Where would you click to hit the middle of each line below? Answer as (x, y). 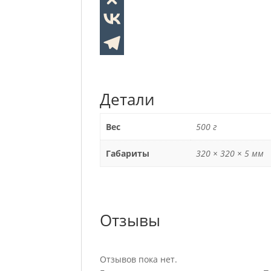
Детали (127, 99)
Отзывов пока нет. (139, 259)
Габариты (127, 153)
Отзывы (130, 220)
